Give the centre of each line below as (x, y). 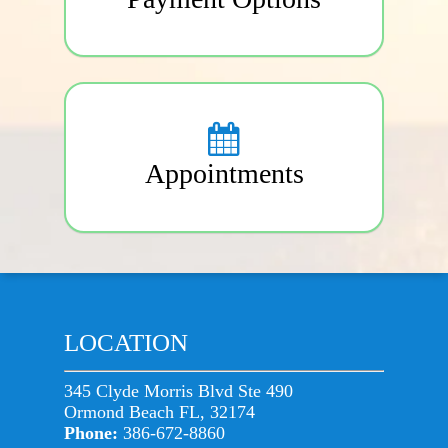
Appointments (224, 174)
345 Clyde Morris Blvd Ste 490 (178, 391)
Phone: (93, 433)
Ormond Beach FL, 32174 (159, 412)
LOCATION (126, 342)
